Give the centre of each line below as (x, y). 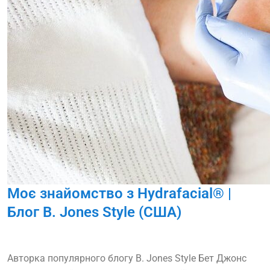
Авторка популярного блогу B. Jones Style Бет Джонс (127, 259)
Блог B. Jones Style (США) (94, 212)
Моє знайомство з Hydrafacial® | (119, 194)
